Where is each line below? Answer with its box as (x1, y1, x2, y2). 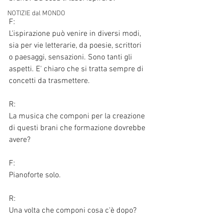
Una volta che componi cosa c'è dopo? (9, 205, 137, 216)
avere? (9, 135, 30, 145)
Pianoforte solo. (9, 170, 63, 180)
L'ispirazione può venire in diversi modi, (9, 28, 143, 39)
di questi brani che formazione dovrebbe (9, 123, 147, 133)
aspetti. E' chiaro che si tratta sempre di (9, 64, 145, 74)
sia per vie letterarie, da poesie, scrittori (9, 40, 143, 51)
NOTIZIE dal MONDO (7, 9, 65, 18)
